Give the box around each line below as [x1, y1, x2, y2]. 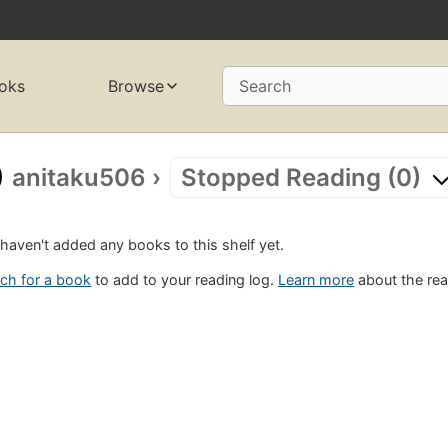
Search [238, 76, 291, 97]
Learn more [278, 271, 355, 289]
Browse [107, 76, 164, 97]
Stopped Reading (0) [181, 162, 422, 192]
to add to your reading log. [91, 271, 279, 289]
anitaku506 [12, 162, 147, 192]
